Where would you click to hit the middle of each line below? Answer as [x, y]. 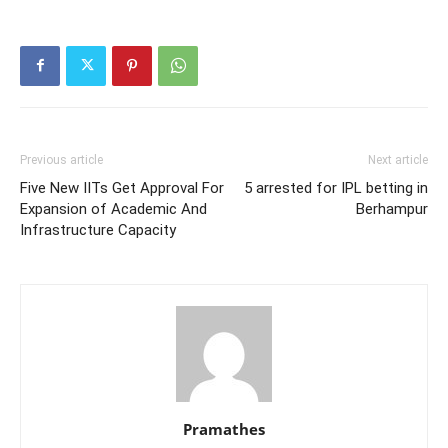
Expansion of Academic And [113, 208]
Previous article [61, 159]
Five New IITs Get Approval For [122, 187]
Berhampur [392, 208]
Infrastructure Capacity [98, 229]
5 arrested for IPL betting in [336, 187]
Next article [398, 159]
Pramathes [224, 428]
